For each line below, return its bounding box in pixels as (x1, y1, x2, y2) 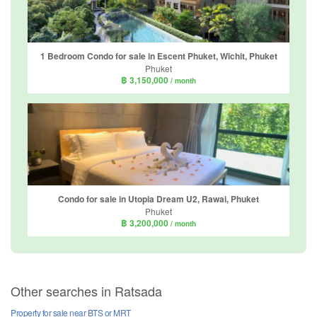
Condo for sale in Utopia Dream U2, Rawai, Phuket (58, 192, 259, 205)
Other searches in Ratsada (11, 282, 162, 301)
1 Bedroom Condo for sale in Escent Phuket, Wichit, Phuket (40, 49, 277, 62)
